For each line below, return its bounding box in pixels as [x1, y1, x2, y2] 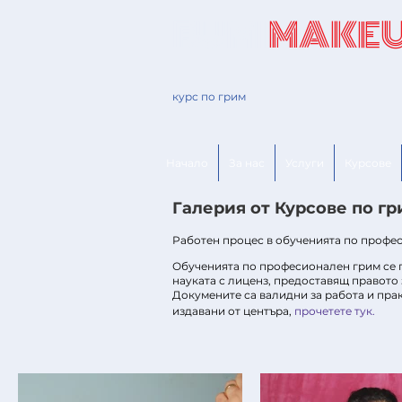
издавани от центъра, [172, 304, 294, 318]
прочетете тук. [294, 304, 375, 318]
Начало [166, 156, 208, 170]
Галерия [172, 198, 246, 218]
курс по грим [172, 90, 246, 103]
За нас [229, 156, 265, 170]
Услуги [285, 156, 324, 170]
